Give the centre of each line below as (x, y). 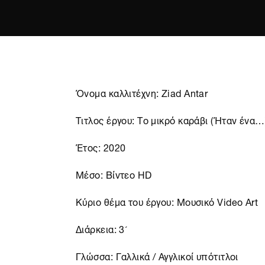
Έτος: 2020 (101, 147)
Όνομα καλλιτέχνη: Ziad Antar (142, 92)
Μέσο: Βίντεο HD (114, 174)
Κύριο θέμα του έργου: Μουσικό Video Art (167, 201)
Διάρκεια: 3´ (102, 228)
